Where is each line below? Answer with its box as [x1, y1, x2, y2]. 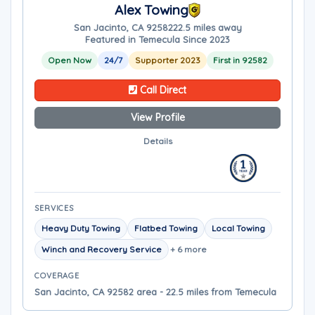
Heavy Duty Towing [41, 223, 120, 233]
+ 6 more [170, 244, 207, 255]
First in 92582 [213, 55, 267, 65]
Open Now [48, 55, 91, 65]
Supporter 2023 [135, 55, 200, 65]
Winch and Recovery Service [41, 244, 162, 255]
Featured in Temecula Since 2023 [85, 34, 230, 45]
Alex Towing [114, 1, 188, 18]
